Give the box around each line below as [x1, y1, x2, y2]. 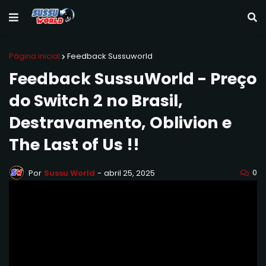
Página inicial [9, 50, 60, 62]
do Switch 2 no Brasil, [9, 90, 183, 112]
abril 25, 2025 [104, 167, 155, 179]
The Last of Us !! [9, 134, 140, 156]
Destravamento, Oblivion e [9, 112, 232, 134]
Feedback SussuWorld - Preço [9, 68, 256, 90]
